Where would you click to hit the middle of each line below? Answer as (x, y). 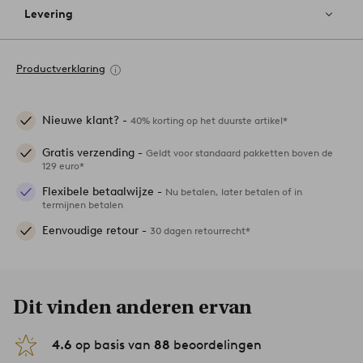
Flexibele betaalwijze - (104, 192)
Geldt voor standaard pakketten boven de (239, 153)
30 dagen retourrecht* (200, 231)
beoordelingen (216, 345)
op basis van (113, 345)
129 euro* (63, 166)
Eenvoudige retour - (96, 231)
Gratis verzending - (94, 153)
